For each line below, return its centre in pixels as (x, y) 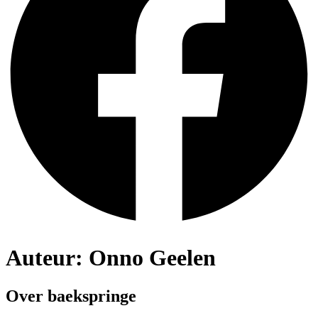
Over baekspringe (71, 296)
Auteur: (47, 258)
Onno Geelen (152, 258)
